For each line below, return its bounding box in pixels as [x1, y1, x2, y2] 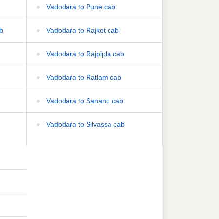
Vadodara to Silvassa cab [44, 120, 125, 128]
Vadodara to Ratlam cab [44, 73, 121, 81]
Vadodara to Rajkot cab [44, 26, 119, 34]
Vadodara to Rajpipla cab [44, 49, 124, 58]
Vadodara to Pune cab [44, 2, 115, 11]
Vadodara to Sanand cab [44, 96, 123, 105]
